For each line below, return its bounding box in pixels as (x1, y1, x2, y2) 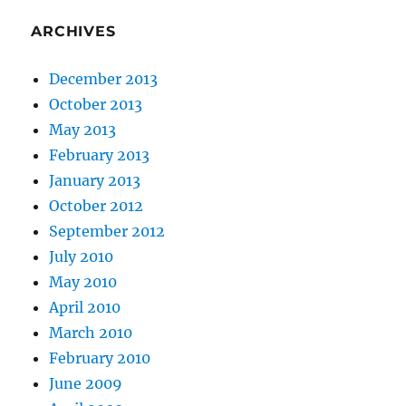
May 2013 (49, 121, 117, 140)
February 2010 (49, 349, 151, 368)
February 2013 (49, 146, 150, 165)
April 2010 (49, 298, 121, 317)
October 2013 (49, 95, 143, 114)
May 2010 (49, 273, 118, 292)
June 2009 (49, 374, 123, 393)
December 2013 (49, 70, 159, 89)
